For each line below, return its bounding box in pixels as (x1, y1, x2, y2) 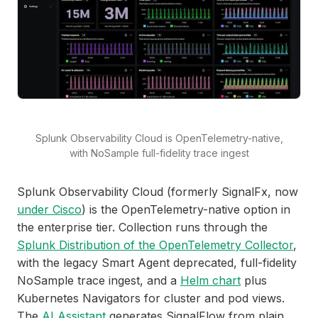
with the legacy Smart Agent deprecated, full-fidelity (17, 256, 297, 270)
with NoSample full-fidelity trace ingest (69, 147, 249, 160)
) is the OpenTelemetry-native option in (82, 202, 290, 217)
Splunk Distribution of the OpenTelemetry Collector (17, 238, 293, 253)
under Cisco (17, 202, 82, 217)
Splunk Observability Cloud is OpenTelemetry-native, (35, 132, 283, 145)
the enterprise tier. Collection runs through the (17, 220, 268, 235)
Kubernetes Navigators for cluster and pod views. (17, 291, 285, 306)
